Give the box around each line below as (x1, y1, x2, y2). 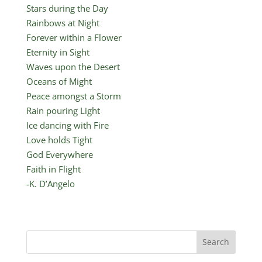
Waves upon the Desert (26, 60, 120, 73)
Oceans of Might (26, 75, 92, 87)
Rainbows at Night (26, 16, 99, 29)
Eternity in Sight (26, 46, 89, 58)
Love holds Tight (26, 133, 92, 146)
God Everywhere (26, 148, 93, 160)
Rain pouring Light (26, 104, 100, 116)
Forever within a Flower (26, 31, 122, 43)
